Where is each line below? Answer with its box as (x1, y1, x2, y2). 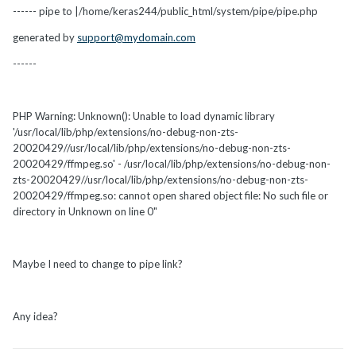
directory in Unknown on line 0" (13, 204, 157, 218)
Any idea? (13, 309, 58, 323)
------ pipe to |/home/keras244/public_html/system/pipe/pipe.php (13, 4, 318, 17)
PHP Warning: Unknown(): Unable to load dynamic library (13, 109, 275, 122)
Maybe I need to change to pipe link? (13, 257, 183, 270)
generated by (13, 30, 77, 44)
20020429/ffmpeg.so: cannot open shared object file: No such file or (13, 188, 328, 202)
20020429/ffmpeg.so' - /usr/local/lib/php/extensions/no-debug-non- (13, 157, 331, 170)
